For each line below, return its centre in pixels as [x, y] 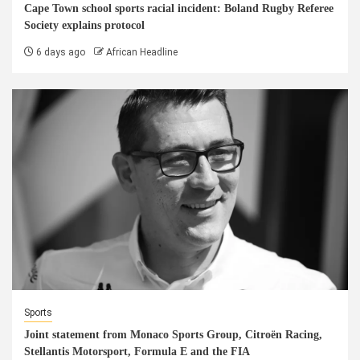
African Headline [142, 52]
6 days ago [59, 52]
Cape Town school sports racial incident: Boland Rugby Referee [179, 8]
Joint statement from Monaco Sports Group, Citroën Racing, [173, 335]
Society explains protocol [84, 25]
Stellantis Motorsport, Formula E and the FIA [137, 352]
